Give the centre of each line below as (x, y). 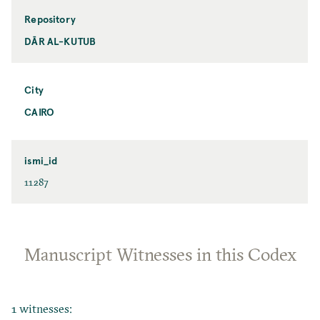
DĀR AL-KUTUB (60, 41)
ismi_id (41, 160)
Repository (50, 19)
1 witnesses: (42, 308)
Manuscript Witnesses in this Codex (160, 254)
